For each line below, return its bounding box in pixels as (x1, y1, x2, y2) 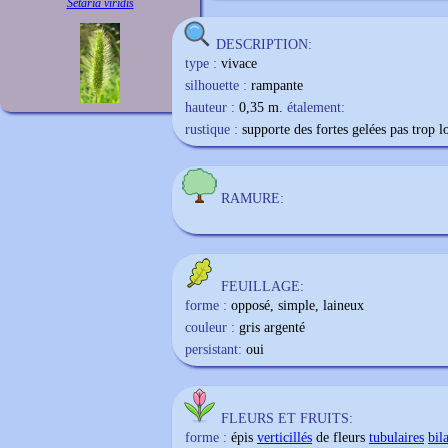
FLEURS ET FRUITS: (221, 411, 353, 426)
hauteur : (185, 100, 235, 115)
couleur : (185, 320, 235, 335)
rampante (251, 78, 303, 93)
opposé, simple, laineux (231, 298, 364, 313)
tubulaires (369, 430, 424, 445)
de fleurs (312, 430, 369, 445)
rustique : (185, 122, 238, 137)
